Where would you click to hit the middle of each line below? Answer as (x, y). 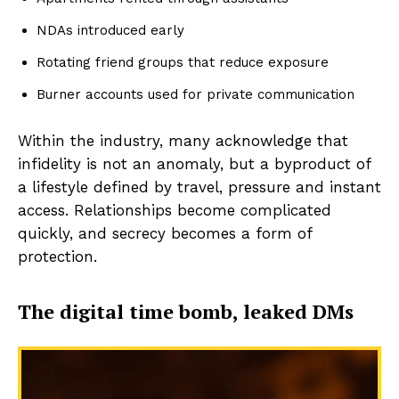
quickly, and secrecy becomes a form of (165, 234)
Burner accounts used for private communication (195, 95)
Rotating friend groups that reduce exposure (183, 63)
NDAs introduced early (110, 31)
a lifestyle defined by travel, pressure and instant (199, 187)
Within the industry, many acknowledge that (183, 141)
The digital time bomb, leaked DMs (186, 312)
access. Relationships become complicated (175, 211)
